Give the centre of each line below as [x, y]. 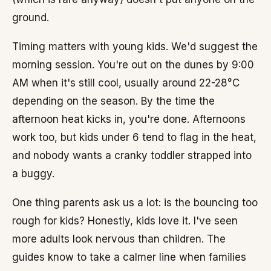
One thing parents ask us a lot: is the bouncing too [135, 203]
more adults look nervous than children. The [119, 239]
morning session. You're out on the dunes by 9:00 [133, 65]
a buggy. [33, 174]
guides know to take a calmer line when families [129, 257]
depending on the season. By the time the [113, 101]
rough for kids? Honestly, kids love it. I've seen [125, 221]
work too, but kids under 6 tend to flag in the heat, [134, 137]
